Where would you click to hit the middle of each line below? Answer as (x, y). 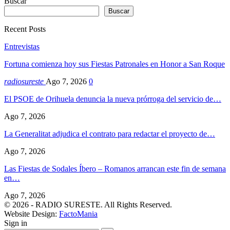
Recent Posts (25, 29)
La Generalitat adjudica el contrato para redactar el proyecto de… (110, 133)
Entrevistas (22, 46)
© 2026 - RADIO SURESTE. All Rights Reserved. (88, 204)
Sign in (16, 223)
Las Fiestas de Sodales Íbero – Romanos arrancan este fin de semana (115, 168)
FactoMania (78, 214)
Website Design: (32, 214)
